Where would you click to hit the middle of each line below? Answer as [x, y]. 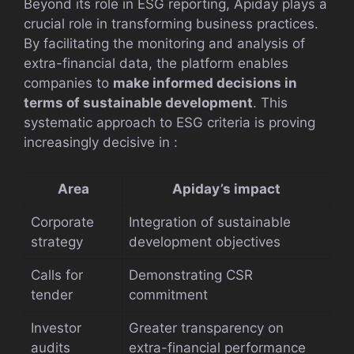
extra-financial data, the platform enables [156, 63]
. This [270, 102]
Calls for [57, 275]
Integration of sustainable [210, 222]
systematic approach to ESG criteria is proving [169, 122]
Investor [56, 328]
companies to [68, 83]
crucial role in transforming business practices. [171, 23]
